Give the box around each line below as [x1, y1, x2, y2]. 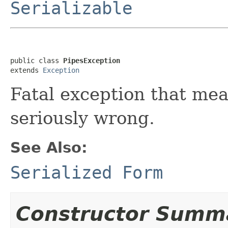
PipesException [63, 56, 120, 65]
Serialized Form [10, 162, 163, 183]
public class [10, 56, 63, 65]
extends [10, 66, 43, 74]
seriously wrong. [10, 107, 155, 128]
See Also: [10, 138, 88, 156]
